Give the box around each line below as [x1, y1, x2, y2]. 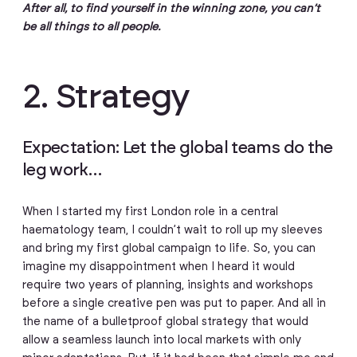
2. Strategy [22, 80, 190, 115]
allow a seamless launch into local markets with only [22, 334, 301, 346]
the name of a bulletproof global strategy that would [22, 316, 308, 328]
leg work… [22, 162, 105, 179]
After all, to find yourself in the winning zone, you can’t [22, 3, 320, 15]
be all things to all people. [22, 22, 167, 33]
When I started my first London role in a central [22, 206, 278, 218]
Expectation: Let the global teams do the [22, 139, 333, 157]
